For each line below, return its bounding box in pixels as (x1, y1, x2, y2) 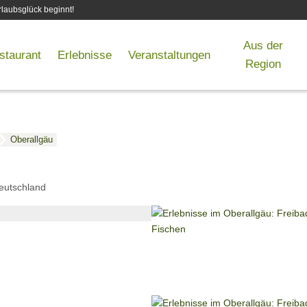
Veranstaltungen (127, 47, 210, 62)
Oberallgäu (10, 134, 53, 145)
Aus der (243, 38, 283, 52)
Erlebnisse (57, 47, 112, 62)
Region (245, 57, 281, 71)
